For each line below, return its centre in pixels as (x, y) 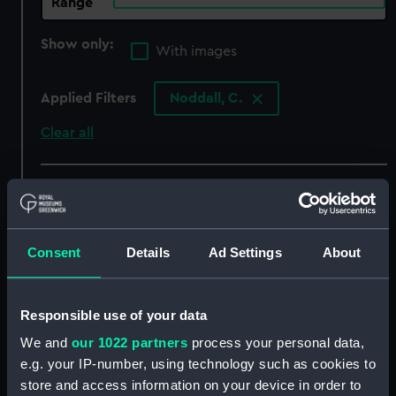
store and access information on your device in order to (191, 385)
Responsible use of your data (114, 315)
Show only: (79, 44)
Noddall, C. (208, 99)
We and (46, 343)
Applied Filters (89, 99)
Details (148, 252)
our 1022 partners (129, 343)
